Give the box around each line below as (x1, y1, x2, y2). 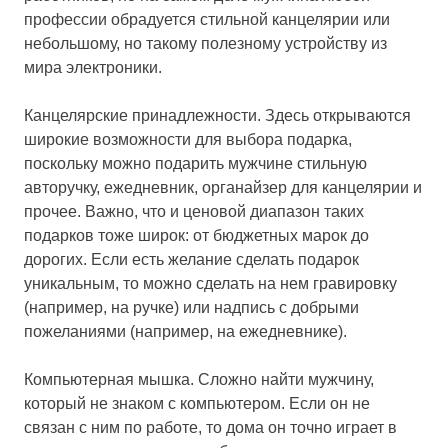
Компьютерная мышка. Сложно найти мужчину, (24, 370, 374, 388)
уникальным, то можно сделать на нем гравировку (24, 274, 397, 292)
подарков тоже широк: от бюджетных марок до (24, 226, 369, 244)
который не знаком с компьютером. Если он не (24, 394, 370, 412)
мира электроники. (24, 58, 162, 76)
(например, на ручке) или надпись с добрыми (24, 298, 359, 316)
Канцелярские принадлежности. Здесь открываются (24, 106, 411, 124)
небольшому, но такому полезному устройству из (24, 34, 387, 52)
